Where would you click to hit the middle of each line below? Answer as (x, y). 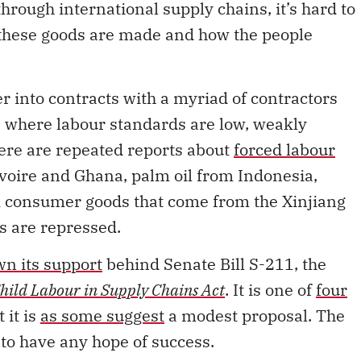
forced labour (284, 130)
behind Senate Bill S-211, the (214, 244)
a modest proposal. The (255, 296)
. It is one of (270, 270)
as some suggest (102, 296)
